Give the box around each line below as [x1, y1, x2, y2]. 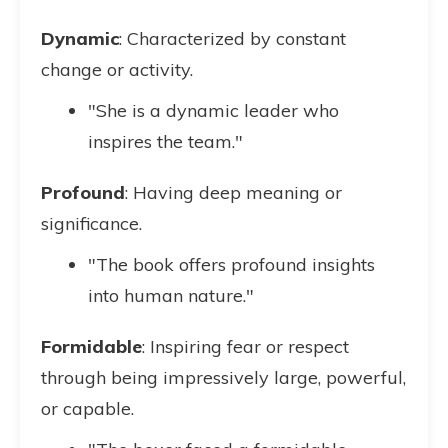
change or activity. [41, 58, 193, 81]
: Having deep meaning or [125, 181, 342, 204]
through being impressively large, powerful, [41, 366, 406, 389]
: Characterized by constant [119, 27, 346, 50]
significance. [41, 212, 142, 235]
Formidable [41, 335, 142, 358]
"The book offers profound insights [88, 253, 375, 276]
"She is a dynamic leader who [88, 99, 339, 122]
